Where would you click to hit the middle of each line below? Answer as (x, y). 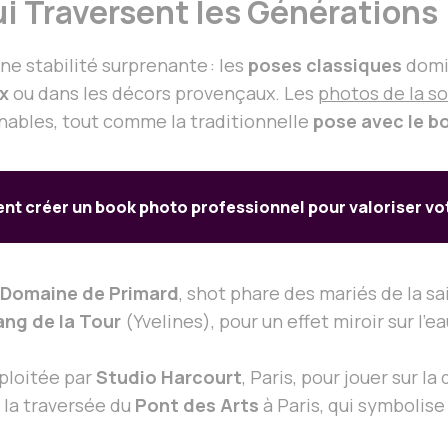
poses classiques (325, 65)
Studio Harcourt (169, 376)
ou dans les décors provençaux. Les (163, 93)
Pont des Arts (197, 404)
